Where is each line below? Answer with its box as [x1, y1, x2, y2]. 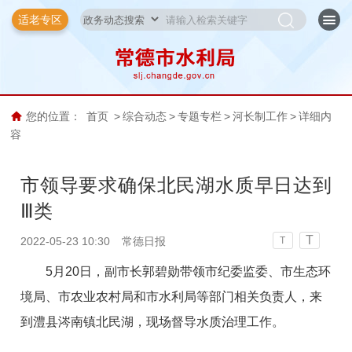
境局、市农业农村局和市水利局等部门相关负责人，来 [20, 289, 323, 303]
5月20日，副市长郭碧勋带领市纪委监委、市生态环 [46, 264, 332, 278]
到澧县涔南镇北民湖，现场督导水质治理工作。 [20, 314, 285, 328]
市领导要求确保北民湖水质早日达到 [20, 174, 332, 196]
